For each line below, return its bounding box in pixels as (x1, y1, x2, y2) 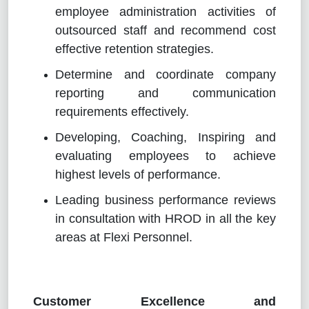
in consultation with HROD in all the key (55, 211, 276, 226)
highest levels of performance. (55, 167, 221, 181)
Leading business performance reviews (55, 192, 276, 207)
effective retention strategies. (55, 41, 214, 56)
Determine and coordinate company (55, 67, 276, 81)
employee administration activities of (55, 4, 276, 19)
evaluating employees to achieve (55, 148, 276, 163)
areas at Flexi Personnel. (55, 230, 192, 244)
